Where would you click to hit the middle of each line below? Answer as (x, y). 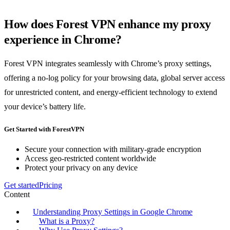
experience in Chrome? (63, 39)
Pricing (51, 185)
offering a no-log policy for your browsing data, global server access (114, 78)
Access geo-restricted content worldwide (90, 159)
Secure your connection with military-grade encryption (113, 149)
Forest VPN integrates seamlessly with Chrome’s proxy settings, (108, 63)
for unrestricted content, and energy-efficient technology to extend (111, 92)
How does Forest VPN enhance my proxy (108, 24)
